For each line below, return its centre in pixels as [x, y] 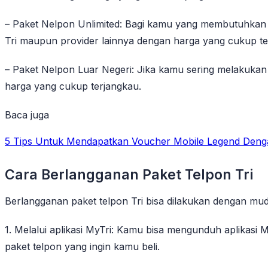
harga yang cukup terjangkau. [73, 86]
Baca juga [27, 115]
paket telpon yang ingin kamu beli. [82, 246]
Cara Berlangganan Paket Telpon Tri [129, 174]
